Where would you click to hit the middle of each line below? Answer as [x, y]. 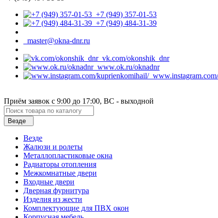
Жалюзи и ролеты [53, 146]
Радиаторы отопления [60, 164]
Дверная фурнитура [56, 190]
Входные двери [49, 182]
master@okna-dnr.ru [57, 40]
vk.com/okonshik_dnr [134, 58]
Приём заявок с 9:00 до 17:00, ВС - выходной [79, 101]
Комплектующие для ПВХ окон [76, 208]
